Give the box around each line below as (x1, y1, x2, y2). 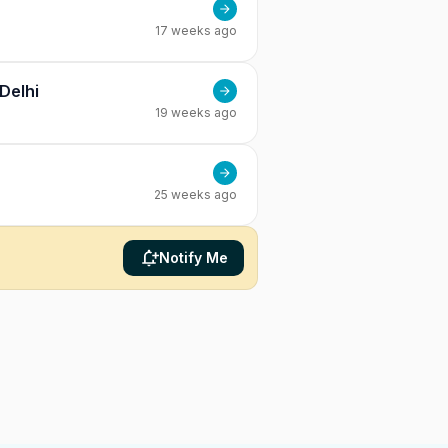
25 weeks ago (154, 187, 237, 202)
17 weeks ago (155, 23, 237, 38)
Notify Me (159, 249, 228, 266)
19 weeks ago (155, 105, 237, 120)
